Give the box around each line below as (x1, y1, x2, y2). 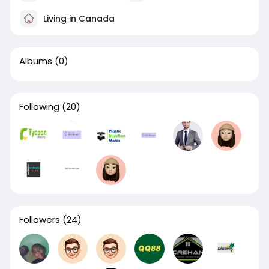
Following (19, 100, 59, 113)
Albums (19, 55, 52, 68)
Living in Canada (40, 13, 115, 25)
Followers (19, 213, 60, 226)
